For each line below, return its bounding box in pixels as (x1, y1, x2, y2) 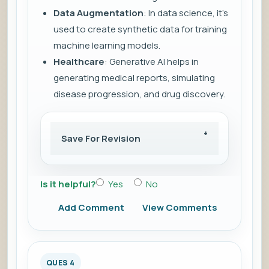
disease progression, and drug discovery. (53, 88, 225, 101)
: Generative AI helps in (104, 55, 199, 68)
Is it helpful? (40, 178, 96, 191)
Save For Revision (61, 132, 141, 145)
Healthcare (53, 55, 104, 68)
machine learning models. (53, 39, 160, 52)
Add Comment (58, 201, 124, 214)
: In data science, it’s (144, 7, 228, 20)
